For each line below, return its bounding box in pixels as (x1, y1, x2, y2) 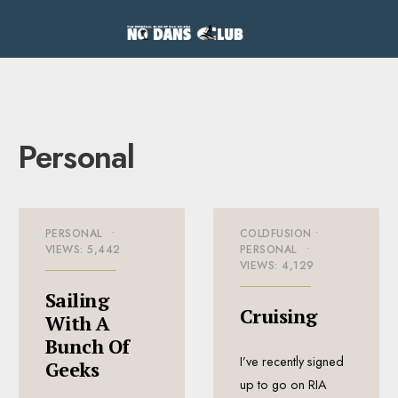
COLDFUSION (240, 226, 312, 243)
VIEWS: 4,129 (240, 258, 314, 275)
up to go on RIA (240, 376, 327, 394)
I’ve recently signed (240, 353, 344, 371)
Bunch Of (45, 333, 130, 360)
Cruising (240, 303, 317, 330)
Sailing (45, 287, 109, 314)
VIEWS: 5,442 (45, 242, 121, 259)
